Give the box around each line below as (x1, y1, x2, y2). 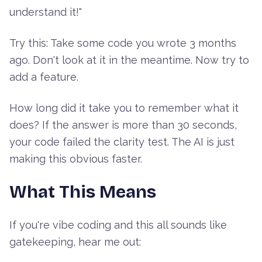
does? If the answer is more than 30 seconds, (9, 119, 237, 132)
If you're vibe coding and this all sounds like (9, 219, 227, 232)
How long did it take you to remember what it (9, 102, 239, 115)
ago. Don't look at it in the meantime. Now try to (9, 54, 249, 67)
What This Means (9, 181, 156, 203)
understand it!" (9, 6, 82, 19)
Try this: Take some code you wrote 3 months (9, 37, 236, 50)
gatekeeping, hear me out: (9, 236, 141, 249)
